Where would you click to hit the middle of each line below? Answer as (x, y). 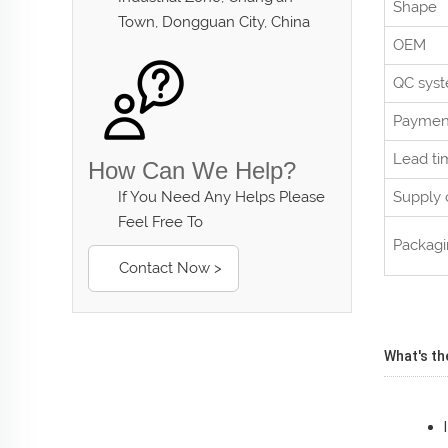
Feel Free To (160, 222)
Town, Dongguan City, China (214, 22)
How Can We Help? (192, 170)
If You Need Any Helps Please (221, 197)
